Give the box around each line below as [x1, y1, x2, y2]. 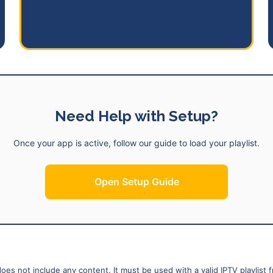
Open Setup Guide [94, 175, 179, 188]
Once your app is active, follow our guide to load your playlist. [13, 138, 260, 149]
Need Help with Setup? [55, 107, 218, 126]
